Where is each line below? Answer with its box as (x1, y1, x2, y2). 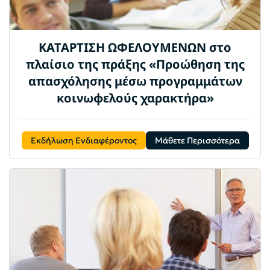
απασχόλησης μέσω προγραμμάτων (28, 73, 242, 90)
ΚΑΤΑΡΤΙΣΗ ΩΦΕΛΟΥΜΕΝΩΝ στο (39, 39, 231, 56)
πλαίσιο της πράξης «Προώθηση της (25, 56, 245, 73)
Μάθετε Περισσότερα (154, 135, 240, 146)
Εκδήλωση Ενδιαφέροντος (30, 135, 137, 146)
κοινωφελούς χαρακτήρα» (56, 90, 214, 107)
